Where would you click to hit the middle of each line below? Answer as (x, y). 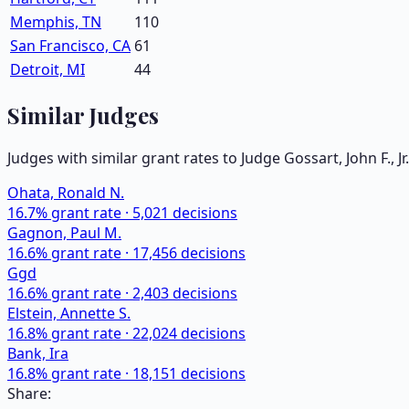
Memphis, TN (56, 21)
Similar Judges (83, 115)
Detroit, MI (47, 69)
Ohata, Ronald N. (66, 192)
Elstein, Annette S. (69, 313)
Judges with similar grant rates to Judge (146, 157)
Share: (29, 393)
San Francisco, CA (70, 45)
